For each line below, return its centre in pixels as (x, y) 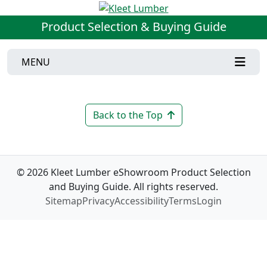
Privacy (98, 201)
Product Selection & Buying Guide (133, 26)
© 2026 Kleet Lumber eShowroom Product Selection (133, 172)
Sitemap (64, 201)
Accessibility (142, 201)
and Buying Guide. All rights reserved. (133, 186)
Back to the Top (128, 115)
